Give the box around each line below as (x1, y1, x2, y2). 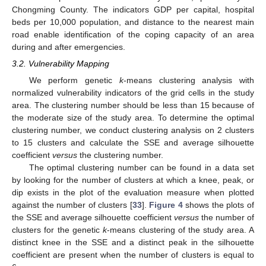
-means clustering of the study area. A (107, 224, 255, 235)
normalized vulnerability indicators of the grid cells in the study (12, 87, 254, 97)
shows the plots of (182, 199, 255, 210)
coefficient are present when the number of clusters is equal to (12, 249, 254, 259)
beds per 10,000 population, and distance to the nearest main (12, 17, 254, 27)
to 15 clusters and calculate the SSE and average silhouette (12, 137, 254, 147)
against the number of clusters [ (12, 199, 132, 210)
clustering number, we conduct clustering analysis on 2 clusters (12, 125, 254, 135)
